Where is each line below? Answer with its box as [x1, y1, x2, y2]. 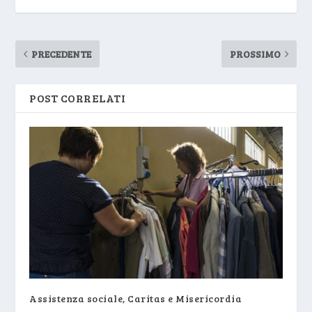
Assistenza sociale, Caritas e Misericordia [29, 291, 242, 305]
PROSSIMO [229, 47, 281, 61]
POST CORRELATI [29, 90, 126, 105]
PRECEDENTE [31, 47, 92, 61]
